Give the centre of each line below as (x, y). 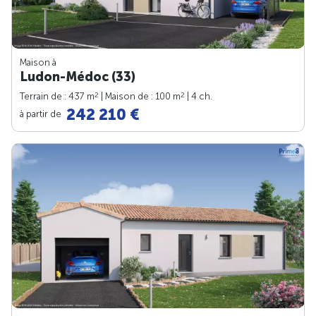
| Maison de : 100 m (140, 97)
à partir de (42, 114)
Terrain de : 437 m (57, 97)
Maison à (38, 63)
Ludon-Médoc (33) (78, 77)
